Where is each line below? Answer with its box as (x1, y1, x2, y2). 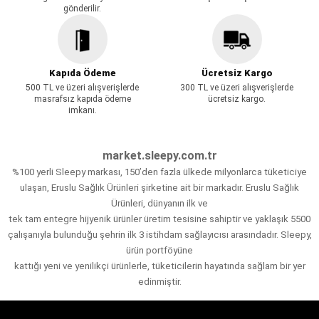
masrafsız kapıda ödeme (33, 93, 131, 104)
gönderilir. (63, 3, 101, 14)
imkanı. (68, 105, 97, 115)
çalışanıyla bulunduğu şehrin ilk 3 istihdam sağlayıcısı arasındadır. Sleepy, (7, 229, 312, 240)
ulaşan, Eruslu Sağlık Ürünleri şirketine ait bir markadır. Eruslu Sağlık (20, 182, 299, 193)
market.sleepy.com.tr (102, 148, 217, 162)
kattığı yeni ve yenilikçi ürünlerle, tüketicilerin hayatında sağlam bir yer (14, 260, 305, 271)
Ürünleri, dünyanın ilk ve (111, 197, 208, 209)
